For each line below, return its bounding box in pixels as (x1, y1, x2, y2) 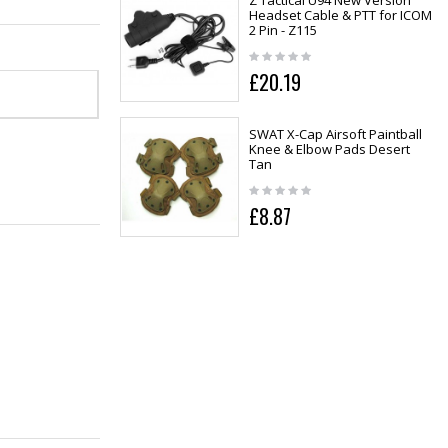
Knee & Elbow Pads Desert (248, 140, 410, 159)
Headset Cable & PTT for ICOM (248, 6, 432, 25)
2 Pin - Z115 (248, 21, 317, 40)
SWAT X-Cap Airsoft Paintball (248, 125, 422, 144)
